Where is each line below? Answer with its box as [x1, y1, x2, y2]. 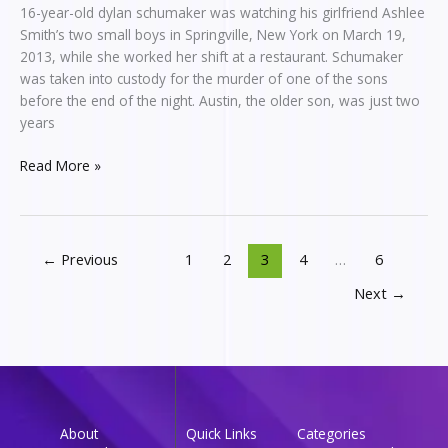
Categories [297, 424, 367, 444]
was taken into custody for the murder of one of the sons [20, 69, 388, 89]
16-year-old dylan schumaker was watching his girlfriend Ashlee [20, 3, 425, 23]
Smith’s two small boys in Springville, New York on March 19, [20, 25, 406, 45]
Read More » [20, 155, 101, 175]
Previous [56, 248, 118, 269]
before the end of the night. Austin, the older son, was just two [20, 91, 420, 111]
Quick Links [186, 424, 258, 444]
